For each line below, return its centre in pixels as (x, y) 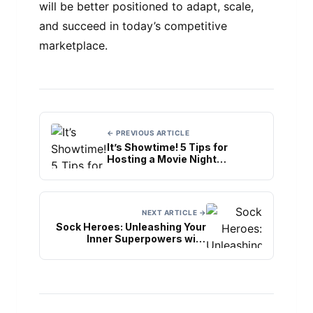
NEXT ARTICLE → (174, 212)
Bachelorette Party (155, 170)
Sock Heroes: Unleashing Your (131, 226)
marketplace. (73, 46)
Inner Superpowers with (146, 238)
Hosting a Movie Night (162, 159)
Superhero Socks (163, 250)
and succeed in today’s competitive (133, 26)
